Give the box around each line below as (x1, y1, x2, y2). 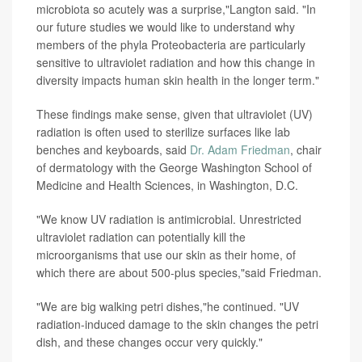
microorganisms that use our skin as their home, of (36, 246, 296, 263)
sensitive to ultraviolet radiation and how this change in (36, 53, 315, 70)
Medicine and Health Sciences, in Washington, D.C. (36, 176, 298, 193)
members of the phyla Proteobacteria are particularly (36, 36, 305, 53)
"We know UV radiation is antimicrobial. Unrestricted (36, 210, 301, 227)
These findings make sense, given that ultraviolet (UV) (36, 105, 313, 122)
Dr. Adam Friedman (190, 141, 290, 158)
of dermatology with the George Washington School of (36, 158, 312, 175)
